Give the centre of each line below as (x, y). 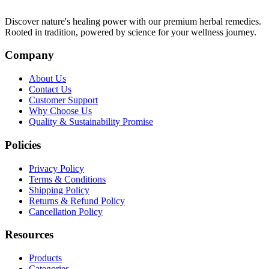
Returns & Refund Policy (77, 201)
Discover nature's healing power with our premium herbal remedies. (133, 21)
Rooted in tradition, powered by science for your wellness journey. (131, 32)
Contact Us (50, 89)
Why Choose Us (60, 111)
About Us (47, 79)
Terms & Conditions (67, 179)
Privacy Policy (56, 168)
